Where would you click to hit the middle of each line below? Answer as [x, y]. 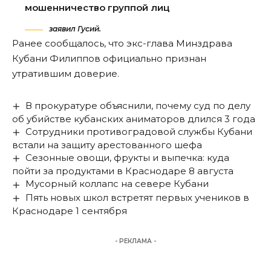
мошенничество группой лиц [97, 7]
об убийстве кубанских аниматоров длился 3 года [134, 119]
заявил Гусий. [74, 29]
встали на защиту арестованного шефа [107, 145]
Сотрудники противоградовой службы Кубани [139, 132]
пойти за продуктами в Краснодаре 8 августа [123, 171]
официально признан [155, 59]
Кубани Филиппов [57, 59]
